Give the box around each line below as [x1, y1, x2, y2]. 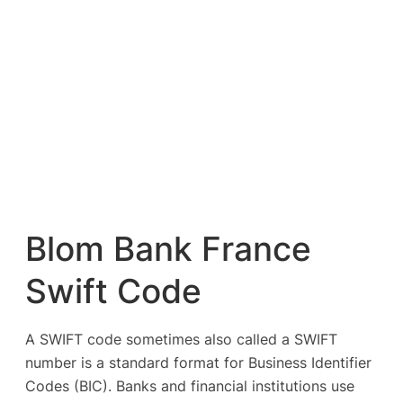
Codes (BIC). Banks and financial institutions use [25, 377, 354, 396]
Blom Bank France [25, 229, 311, 270]
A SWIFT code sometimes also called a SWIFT [25, 330, 337, 349]
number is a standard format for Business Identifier [25, 354, 372, 372]
